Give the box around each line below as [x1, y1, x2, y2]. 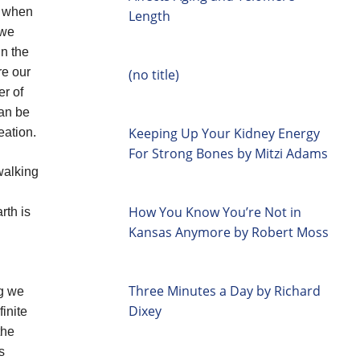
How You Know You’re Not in [129, 202, 301, 221]
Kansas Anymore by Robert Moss [129, 223, 329, 241]
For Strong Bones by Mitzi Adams [129, 144, 328, 162]
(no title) [129, 65, 179, 84]
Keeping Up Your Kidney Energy [129, 124, 320, 142]
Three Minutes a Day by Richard [129, 281, 321, 300]
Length [129, 6, 170, 25]
